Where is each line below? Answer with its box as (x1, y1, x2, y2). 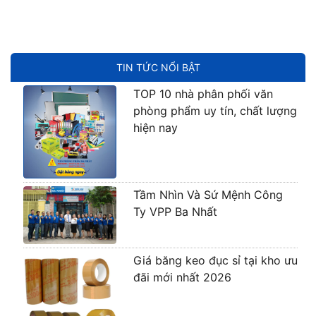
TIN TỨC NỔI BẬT (116, 61, 200, 73)
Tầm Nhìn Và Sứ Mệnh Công (133, 187, 283, 202)
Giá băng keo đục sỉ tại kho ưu (133, 253, 298, 268)
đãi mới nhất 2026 (133, 270, 231, 285)
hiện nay (133, 120, 178, 135)
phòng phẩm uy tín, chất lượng (133, 103, 297, 118)
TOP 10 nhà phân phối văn (133, 86, 273, 101)
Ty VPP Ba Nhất (133, 204, 217, 219)
